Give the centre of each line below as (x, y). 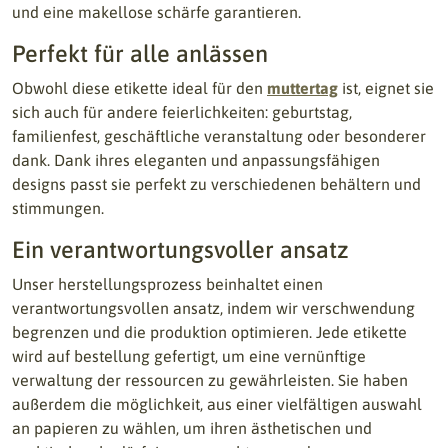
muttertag (302, 88)
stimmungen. (58, 208)
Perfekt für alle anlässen (140, 53)
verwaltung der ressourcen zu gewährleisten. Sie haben (210, 380)
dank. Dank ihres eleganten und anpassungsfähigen (196, 160)
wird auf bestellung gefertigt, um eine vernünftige (189, 356)
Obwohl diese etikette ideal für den (139, 88)
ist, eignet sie (386, 88)
